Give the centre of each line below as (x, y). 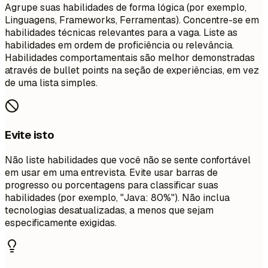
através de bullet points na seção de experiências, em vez (132, 71)
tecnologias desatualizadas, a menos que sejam (109, 210)
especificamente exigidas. (61, 223)
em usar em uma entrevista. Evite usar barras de (111, 172)
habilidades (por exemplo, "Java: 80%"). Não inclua (117, 197)
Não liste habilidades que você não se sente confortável (128, 160)
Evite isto (30, 135)
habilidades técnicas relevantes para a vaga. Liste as (121, 33)
